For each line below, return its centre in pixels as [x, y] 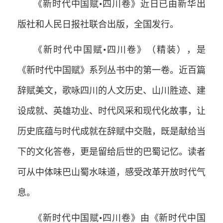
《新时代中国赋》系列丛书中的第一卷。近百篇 [111, 70]
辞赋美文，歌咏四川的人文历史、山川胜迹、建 [111, 90]
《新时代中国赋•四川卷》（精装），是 [119, 50]
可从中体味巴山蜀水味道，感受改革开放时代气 [111, 172]
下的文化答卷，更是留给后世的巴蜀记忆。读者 [111, 152]
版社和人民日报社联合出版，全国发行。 [98, 24]
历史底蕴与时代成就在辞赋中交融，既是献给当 [111, 131]
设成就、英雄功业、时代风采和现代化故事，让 [111, 111]
